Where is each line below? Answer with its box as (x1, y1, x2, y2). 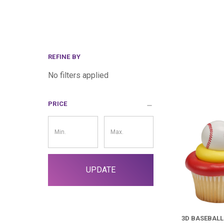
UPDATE (86, 165, 116, 174)
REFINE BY (48, 53, 81, 60)
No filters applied (48, 70, 108, 80)
